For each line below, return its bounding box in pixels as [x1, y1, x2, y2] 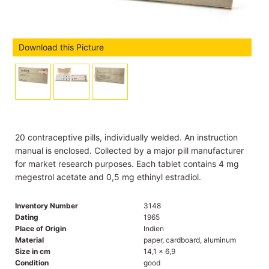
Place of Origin [15, 223, 66, 233]
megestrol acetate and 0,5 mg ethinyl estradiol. [15, 171, 201, 182]
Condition [15, 258, 49, 267]
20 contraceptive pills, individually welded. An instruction [15, 131, 238, 142]
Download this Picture [19, 41, 104, 52]
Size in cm [15, 246, 50, 256]
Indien [144, 223, 164, 233]
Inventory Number [15, 201, 78, 210]
